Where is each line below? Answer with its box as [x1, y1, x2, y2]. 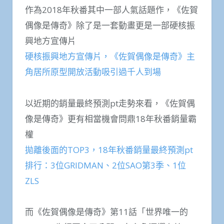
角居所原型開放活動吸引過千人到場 [25, 66, 161, 78]
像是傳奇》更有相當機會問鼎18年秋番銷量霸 [25, 112, 196, 124]
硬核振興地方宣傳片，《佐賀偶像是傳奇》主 [25, 50, 195, 62]
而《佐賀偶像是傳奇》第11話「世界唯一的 [25, 206, 188, 218]
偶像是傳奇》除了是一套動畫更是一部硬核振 [25, 19, 195, 31]
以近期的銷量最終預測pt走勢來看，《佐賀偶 [25, 97, 195, 109]
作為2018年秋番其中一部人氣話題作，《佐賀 [25, 4, 198, 16]
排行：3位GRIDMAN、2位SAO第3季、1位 [25, 159, 186, 171]
